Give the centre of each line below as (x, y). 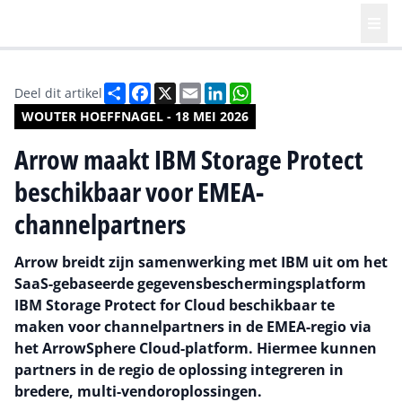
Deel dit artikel (58, 93)
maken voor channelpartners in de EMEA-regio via (193, 327)
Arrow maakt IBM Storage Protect (189, 159)
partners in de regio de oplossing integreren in (179, 370)
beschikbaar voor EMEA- (139, 192)
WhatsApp (286, 90)
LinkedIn (254, 90)
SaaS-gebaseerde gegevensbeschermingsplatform (190, 284)
